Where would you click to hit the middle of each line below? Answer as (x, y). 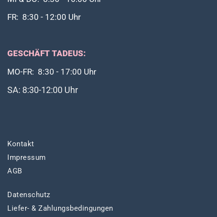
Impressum (27, 157)
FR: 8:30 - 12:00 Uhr (44, 17)
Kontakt (21, 144)
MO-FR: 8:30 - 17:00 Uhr (52, 72)
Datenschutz (29, 194)
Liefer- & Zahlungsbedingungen (60, 208)
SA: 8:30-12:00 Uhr (43, 90)
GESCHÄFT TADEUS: (46, 54)
